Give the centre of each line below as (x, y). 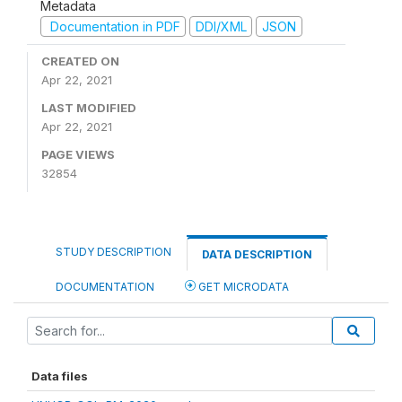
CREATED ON (80, 61)
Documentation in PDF (113, 26)
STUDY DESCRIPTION (114, 252)
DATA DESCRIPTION (257, 255)
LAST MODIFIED (89, 108)
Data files (60, 376)
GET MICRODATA (242, 287)
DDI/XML (221, 26)
